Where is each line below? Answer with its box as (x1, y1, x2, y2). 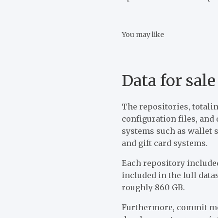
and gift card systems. (122, 138, 208, 148)
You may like (122, 30, 164, 39)
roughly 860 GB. (122, 182, 185, 192)
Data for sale (122, 71, 216, 91)
